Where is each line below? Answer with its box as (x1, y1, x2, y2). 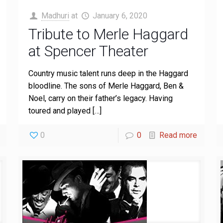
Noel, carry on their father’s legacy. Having (28, 94, 173, 103)
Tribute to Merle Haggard (28, 25, 188, 43)
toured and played (28, 106, 91, 115)
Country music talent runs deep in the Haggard (28, 69, 188, 78)
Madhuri (41, 11, 69, 20)
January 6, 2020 (93, 11, 148, 20)
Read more (159, 130, 198, 140)
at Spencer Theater (28, 42, 148, 60)
